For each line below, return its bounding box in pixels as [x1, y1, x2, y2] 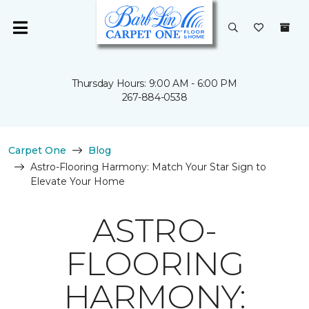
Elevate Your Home [30, 175, 125, 188]
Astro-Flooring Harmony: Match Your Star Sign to [30, 161, 266, 173]
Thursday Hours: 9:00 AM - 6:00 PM [72, 77, 237, 90]
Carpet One [8, 144, 66, 157]
